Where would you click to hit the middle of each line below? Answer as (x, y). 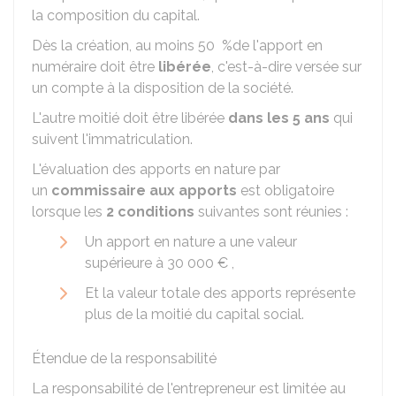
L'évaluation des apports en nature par (156, 169)
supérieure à (126, 263)
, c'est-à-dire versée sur (286, 67)
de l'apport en (278, 46)
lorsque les (69, 212)
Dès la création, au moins (115, 46)
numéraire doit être (95, 67)
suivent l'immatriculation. (112, 139)
